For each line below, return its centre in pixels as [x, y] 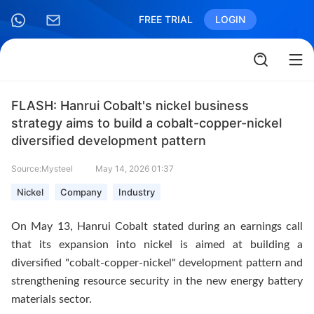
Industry [137, 192]
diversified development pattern [109, 141]
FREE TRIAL [166, 19]
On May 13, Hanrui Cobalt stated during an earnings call [157, 226]
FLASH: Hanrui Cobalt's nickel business [130, 105]
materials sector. [52, 299]
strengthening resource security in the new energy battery [157, 281]
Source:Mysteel [42, 169]
